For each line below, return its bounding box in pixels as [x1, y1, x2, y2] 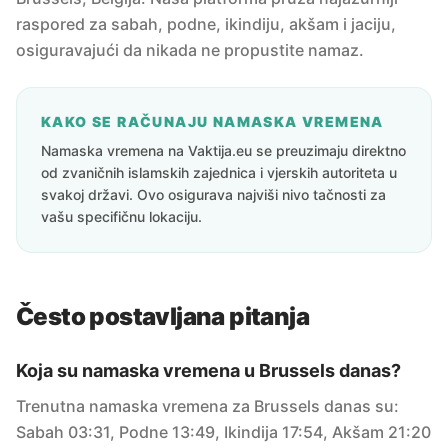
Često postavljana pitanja [16, 302, 309, 331]
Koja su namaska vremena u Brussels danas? [16, 360, 401, 381]
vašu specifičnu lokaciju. [41, 208, 202, 225]
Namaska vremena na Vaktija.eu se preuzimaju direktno [41, 142, 406, 159]
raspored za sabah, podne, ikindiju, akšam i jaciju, [16, 14, 396, 34]
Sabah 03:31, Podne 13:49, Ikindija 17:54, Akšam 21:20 [16, 422, 431, 442]
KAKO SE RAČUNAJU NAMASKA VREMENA [41, 113, 384, 130]
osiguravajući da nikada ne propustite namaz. [16, 40, 364, 60]
